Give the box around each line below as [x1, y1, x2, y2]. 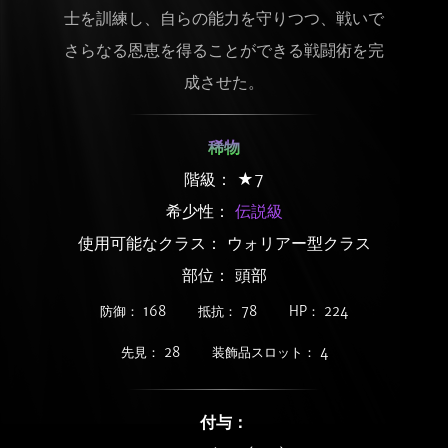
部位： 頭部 [181, 265, 267, 285]
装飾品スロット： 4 [211, 344, 328, 361]
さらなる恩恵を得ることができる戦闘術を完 [64, 40, 384, 60]
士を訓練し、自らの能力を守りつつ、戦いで [64, 8, 384, 28]
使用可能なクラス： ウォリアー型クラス [77, 233, 371, 253]
